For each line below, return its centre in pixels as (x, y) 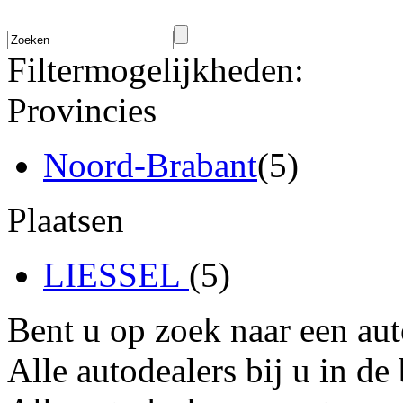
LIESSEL (116, 274)
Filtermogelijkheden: (156, 69)
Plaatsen (66, 219)
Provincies (82, 110)
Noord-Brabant (150, 165)
